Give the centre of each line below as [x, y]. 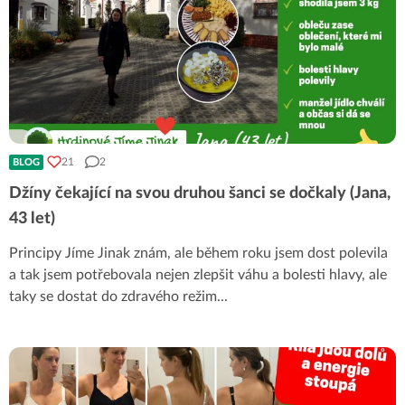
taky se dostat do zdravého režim [113, 296]
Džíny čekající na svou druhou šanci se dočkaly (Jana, [200, 193]
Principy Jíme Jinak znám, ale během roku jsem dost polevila [198, 253]
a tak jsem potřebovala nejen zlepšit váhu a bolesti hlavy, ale [198, 274]
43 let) [32, 218]
